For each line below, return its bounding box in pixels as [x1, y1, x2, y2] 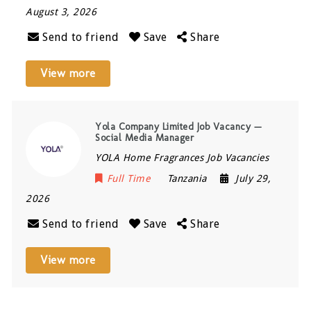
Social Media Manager [95, 131, 201, 144]
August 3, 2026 [26, 6, 97, 17]
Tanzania [167, 172, 207, 184]
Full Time [106, 172, 151, 184]
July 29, [235, 172, 271, 184]
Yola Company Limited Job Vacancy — [95, 120, 262, 133]
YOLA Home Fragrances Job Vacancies [95, 151, 269, 163]
